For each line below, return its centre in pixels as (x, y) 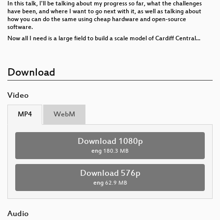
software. (20, 28)
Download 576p (110, 174)
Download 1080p (110, 142)
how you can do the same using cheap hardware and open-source (97, 20)
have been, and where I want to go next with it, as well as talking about (104, 12)
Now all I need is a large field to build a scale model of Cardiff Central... (104, 39)
